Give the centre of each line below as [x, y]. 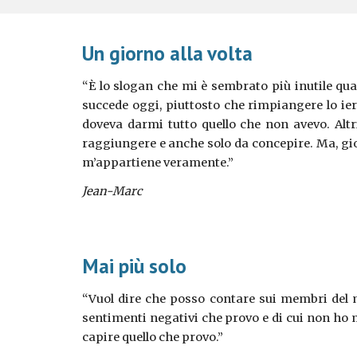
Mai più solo [134, 266]
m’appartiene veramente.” [157, 163]
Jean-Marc [112, 191]
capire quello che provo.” [152, 337]
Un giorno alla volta [167, 53]
